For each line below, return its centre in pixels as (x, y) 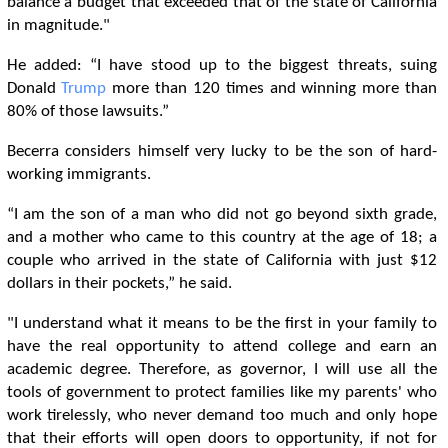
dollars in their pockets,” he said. (119, 283)
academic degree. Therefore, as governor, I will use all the (221, 369)
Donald (34, 88)
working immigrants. (78, 174)
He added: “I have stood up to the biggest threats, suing (221, 65)
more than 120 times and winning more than (271, 88)
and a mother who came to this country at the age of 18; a (221, 237)
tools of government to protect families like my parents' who (221, 392)
